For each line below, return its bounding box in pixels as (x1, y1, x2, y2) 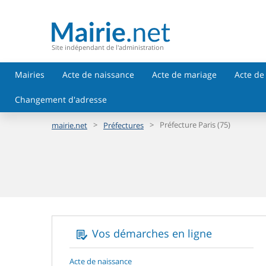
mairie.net (52, 119, 87, 131)
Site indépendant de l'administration (52, 42, 164, 52)
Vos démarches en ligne (92, 226, 212, 240)
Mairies (15, 69, 45, 80)
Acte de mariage (152, 69, 217, 80)
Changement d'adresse (15, 94, 107, 105)
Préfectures (103, 119, 144, 131)
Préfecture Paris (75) (160, 119, 230, 131)
